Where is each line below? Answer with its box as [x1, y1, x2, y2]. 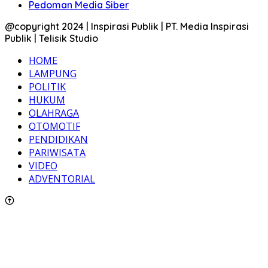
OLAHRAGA [29, 106, 79, 120]
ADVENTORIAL [29, 172, 95, 185]
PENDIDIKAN [29, 132, 88, 146]
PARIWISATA [29, 145, 86, 159]
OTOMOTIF [29, 119, 80, 133]
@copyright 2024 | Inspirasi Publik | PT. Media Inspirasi [5, 20, 249, 32]
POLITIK [29, 80, 66, 93]
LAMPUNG [29, 66, 77, 80]
